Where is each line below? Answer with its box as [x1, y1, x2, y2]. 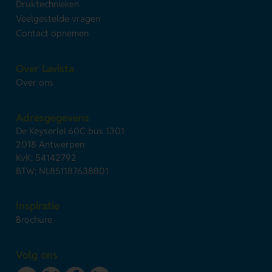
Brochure [16, 214, 53, 226]
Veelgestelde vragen [16, 13, 101, 25]
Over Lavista [16, 62, 75, 76]
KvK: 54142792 [16, 152, 77, 164]
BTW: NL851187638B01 [16, 165, 109, 177]
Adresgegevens [16, 111, 90, 125]
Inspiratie [16, 199, 60, 213]
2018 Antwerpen [16, 138, 85, 151]
